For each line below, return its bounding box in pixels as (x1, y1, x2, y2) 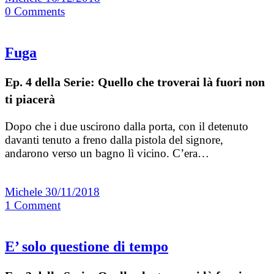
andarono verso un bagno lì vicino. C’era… (5, 147, 209, 160)
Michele (5, 185, 45, 199)
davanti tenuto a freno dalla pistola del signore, (5, 133, 223, 147)
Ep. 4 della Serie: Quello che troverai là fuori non (5, 75, 265, 89)
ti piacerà (5, 92, 55, 106)
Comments (14, 5, 65, 18)
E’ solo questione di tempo (5, 239, 168, 255)
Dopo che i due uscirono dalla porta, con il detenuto (5, 120, 248, 133)
